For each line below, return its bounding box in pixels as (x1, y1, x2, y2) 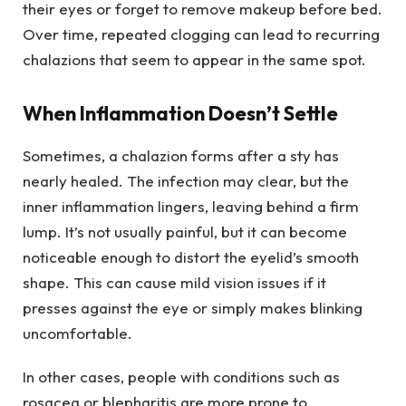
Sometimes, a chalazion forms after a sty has (23, 145, 339, 165)
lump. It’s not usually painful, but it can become (23, 221, 347, 241)
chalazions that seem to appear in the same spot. (23, 49, 366, 69)
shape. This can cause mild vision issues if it (23, 272, 326, 292)
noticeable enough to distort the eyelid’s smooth (23, 246, 359, 266)
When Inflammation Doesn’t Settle (23, 101, 338, 127)
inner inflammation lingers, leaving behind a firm (23, 196, 359, 216)
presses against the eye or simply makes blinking (23, 297, 362, 317)
